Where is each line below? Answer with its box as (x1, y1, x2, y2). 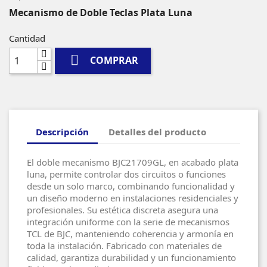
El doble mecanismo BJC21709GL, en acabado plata (27, 156, 238, 168)
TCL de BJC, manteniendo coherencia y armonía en (27, 227, 234, 240)
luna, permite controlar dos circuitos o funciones (27, 167, 226, 180)
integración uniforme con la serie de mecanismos (27, 215, 229, 228)
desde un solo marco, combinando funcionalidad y (27, 179, 235, 192)
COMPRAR (90, 54, 139, 67)
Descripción (36, 126, 89, 138)
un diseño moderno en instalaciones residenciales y (27, 191, 238, 204)
